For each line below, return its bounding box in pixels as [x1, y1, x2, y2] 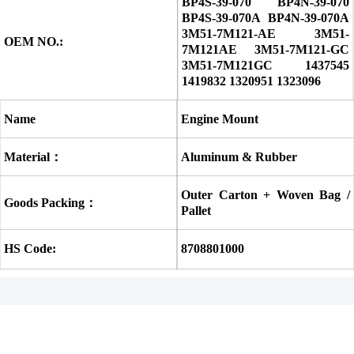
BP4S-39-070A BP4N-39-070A [181, 10, 350, 24]
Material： [4, 149, 62, 164]
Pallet [181, 203, 211, 217]
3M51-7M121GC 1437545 [181, 58, 350, 72]
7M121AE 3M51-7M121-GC [181, 42, 350, 56]
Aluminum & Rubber [181, 149, 297, 164]
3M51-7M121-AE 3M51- [181, 26, 350, 40]
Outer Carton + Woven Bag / [181, 187, 350, 201]
